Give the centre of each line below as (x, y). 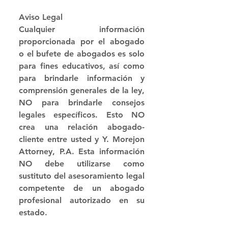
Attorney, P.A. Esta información (82, 152)
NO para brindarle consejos (82, 103)
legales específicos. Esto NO (82, 115)
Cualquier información (82, 30)
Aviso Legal (41, 17)
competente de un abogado (82, 188)
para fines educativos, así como (82, 66)
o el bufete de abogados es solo (82, 54)
